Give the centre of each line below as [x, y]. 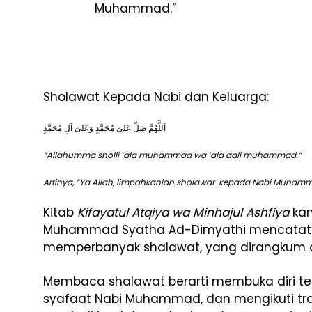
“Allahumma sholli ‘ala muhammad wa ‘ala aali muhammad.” [172, 155]
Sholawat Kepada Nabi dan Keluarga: [156, 97]
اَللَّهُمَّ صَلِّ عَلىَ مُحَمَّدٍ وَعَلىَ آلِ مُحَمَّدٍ [104, 128]
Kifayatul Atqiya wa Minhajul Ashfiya [183, 212]
